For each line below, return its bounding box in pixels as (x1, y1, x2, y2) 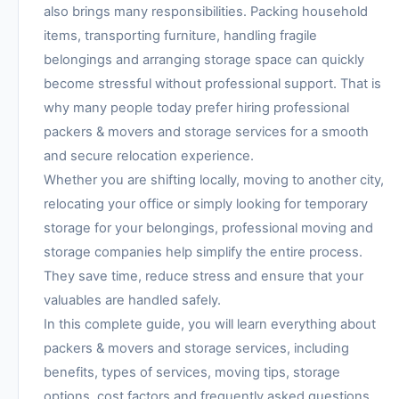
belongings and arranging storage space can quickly (44, 51, 364, 68)
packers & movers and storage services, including (44, 339, 349, 356)
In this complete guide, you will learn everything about (44, 315, 376, 332)
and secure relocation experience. (44, 147, 254, 164)
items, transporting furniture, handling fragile (44, 27, 317, 44)
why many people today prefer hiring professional (44, 99, 349, 116)
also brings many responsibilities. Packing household (44, 3, 368, 20)
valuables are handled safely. (44, 291, 221, 308)
